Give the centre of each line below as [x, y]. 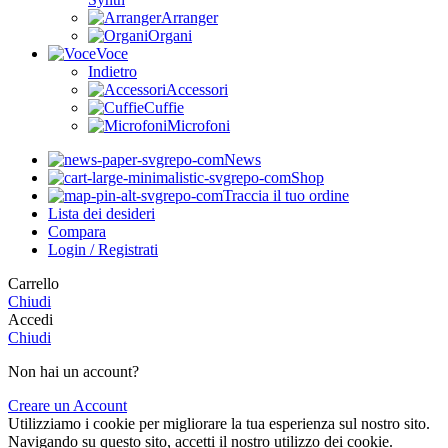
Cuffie [164, 108]
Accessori [197, 90]
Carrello [33, 284]
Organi [170, 36]
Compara [77, 232]
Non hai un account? [73, 372]
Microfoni [198, 126]
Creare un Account [67, 406]
